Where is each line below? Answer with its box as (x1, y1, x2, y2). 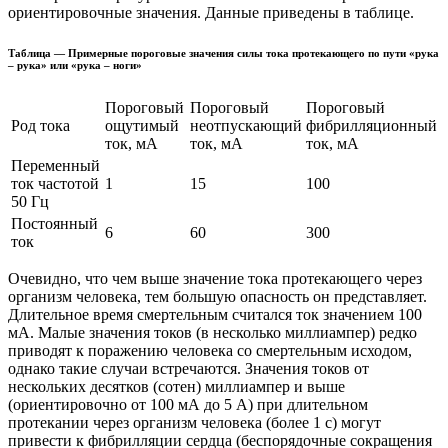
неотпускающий (190, 117, 302, 135)
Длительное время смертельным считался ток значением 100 (8, 306, 422, 324)
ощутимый (105, 117, 179, 135)
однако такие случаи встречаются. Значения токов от (8, 360, 369, 378)
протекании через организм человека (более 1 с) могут (8, 414, 381, 432)
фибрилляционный (306, 117, 437, 135)
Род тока (11, 117, 70, 135)
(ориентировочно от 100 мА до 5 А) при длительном (8, 396, 368, 414)
